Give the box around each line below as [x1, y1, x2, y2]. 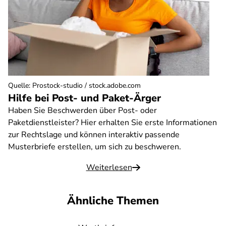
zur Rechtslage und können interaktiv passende [8, 129, 180, 140]
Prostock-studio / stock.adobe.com [32, 81, 141, 90]
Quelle [8, 81, 29, 90]
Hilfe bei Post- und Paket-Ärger [8, 91, 161, 105]
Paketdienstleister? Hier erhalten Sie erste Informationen [8, 117, 217, 128]
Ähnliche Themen [67, 193, 159, 208]
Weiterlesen [86, 162, 132, 173]
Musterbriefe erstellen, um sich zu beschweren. [8, 141, 181, 152]
